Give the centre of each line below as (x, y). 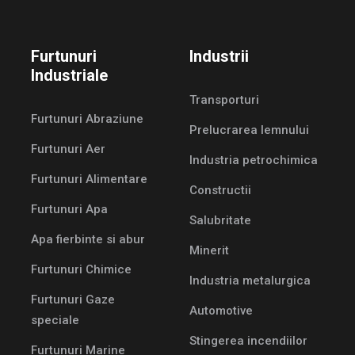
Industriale (69, 76)
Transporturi (224, 100)
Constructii (220, 191)
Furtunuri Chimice (81, 270)
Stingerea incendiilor (248, 341)
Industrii (219, 57)
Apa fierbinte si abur (88, 240)
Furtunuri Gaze (73, 300)
